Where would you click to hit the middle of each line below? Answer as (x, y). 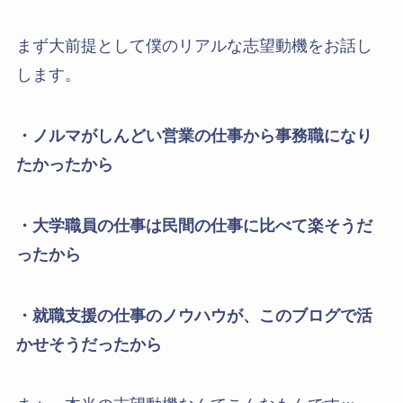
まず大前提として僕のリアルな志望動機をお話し (194, 46)
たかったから (64, 164)
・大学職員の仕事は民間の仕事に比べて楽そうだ (194, 225)
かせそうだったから (89, 344)
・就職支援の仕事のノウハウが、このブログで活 (194, 315)
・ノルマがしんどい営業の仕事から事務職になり (194, 135)
